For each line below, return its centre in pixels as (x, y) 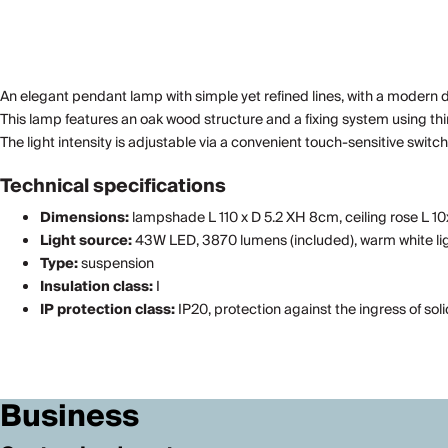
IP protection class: (107, 310)
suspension (116, 264)
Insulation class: (96, 287)
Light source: (86, 241)
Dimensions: (84, 218)
